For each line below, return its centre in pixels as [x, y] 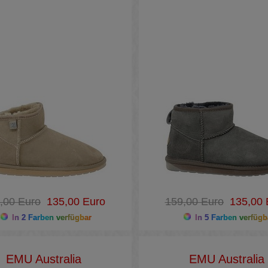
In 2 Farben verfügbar [50, 217]
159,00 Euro [194, 202]
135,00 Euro [73, 202]
